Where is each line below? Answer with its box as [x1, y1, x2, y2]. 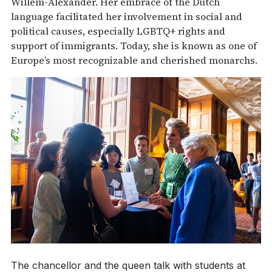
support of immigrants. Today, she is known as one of [11, 38, 257, 52]
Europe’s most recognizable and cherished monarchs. [11, 53, 260, 67]
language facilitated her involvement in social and [11, 9, 242, 23]
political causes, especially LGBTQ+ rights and [11, 24, 225, 38]
